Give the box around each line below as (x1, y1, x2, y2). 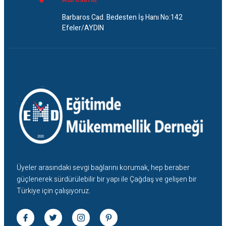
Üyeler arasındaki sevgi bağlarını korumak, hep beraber (17, 162, 190, 174)
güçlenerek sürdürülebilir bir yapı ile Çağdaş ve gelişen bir (17, 174, 197, 185)
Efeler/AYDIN (62, 23, 104, 34)
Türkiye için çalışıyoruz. (17, 186, 90, 197)
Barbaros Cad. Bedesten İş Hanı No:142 (62, 12, 183, 23)
